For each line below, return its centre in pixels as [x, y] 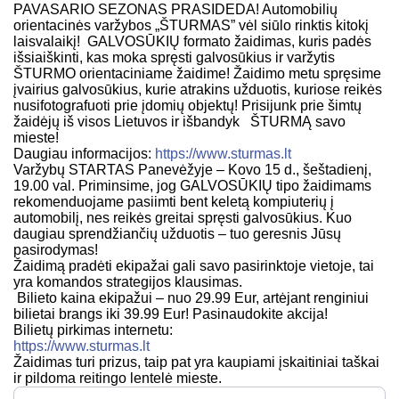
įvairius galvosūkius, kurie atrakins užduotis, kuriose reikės [198, 90]
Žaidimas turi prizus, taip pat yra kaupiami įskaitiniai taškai [196, 362]
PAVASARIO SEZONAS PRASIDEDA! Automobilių [175, 10]
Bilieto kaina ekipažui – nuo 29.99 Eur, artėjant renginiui [191, 298]
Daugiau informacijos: [84, 154]
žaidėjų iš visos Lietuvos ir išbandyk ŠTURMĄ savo [179, 122]
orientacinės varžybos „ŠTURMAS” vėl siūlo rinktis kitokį [191, 26]
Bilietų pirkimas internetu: [93, 330]
